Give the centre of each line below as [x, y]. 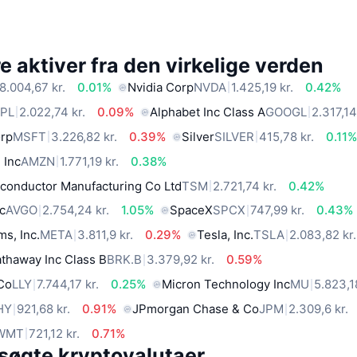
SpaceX [192, 210]
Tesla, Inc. [226, 235]
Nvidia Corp [161, 87]
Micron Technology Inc [226, 284]
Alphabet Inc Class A [208, 112]
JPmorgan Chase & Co [196, 309]
